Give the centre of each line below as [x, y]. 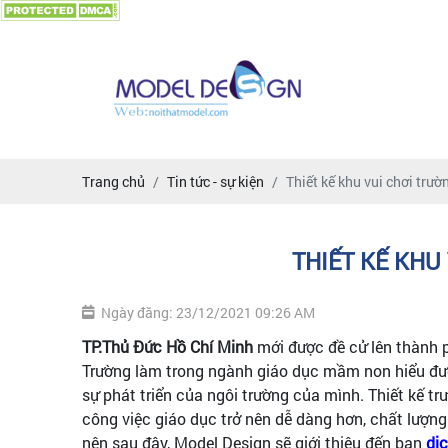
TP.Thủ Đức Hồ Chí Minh [167, 346]
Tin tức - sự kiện [215, 181]
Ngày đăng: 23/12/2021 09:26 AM [208, 312]
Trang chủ [113, 181]
